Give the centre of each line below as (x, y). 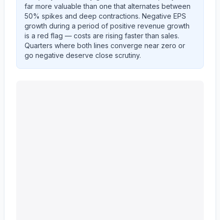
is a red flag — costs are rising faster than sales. (102, 36)
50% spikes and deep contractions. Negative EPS (105, 16)
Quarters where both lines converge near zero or (105, 45)
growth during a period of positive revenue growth (107, 26)
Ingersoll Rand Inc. (51, 86)
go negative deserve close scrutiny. (83, 55)
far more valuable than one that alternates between (108, 6)
